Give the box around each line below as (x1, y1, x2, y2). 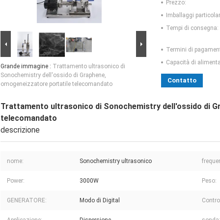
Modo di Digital (80, 197, 120, 204)
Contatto (167, 77, 196, 84)
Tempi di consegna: (166, 25, 219, 32)
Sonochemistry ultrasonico (80, 158, 152, 165)
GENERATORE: (7, 197, 47, 204)
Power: (7, 177, 25, 185)
